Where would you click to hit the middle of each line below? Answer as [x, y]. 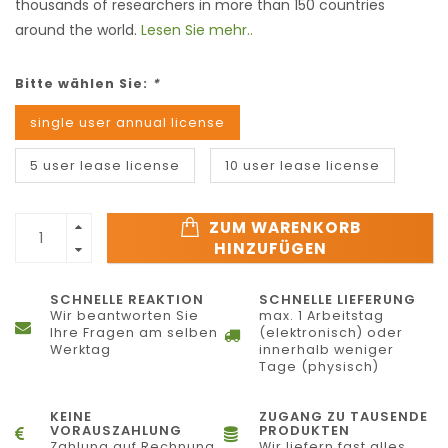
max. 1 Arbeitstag [321, 316]
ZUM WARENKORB [282, 228]
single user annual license [127, 123]
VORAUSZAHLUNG [116, 431]
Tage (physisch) [319, 367]
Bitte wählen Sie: [83, 84]
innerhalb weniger [326, 350]
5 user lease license [105, 166]
